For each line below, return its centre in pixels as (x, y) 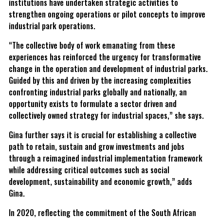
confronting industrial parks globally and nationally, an (98, 92)
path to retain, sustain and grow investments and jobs (97, 146)
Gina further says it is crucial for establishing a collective (103, 135)
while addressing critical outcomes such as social (89, 170)
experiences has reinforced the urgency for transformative (105, 57)
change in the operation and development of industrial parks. (108, 68)
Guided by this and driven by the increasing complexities (100, 80)
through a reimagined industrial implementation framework (106, 158)
